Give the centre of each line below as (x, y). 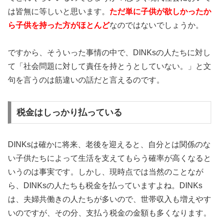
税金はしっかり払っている (69, 112)
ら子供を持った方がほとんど (59, 25)
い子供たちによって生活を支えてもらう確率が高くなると (109, 158)
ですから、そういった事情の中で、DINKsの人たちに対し (109, 53)
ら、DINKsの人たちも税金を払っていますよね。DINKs (105, 185)
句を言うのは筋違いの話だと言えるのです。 (86, 80)
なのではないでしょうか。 (156, 25)
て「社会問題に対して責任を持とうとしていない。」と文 (109, 66)
